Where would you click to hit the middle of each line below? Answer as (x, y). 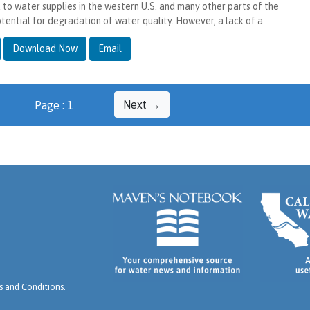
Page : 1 (54, 105)
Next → (142, 104)
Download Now (45, 48)
